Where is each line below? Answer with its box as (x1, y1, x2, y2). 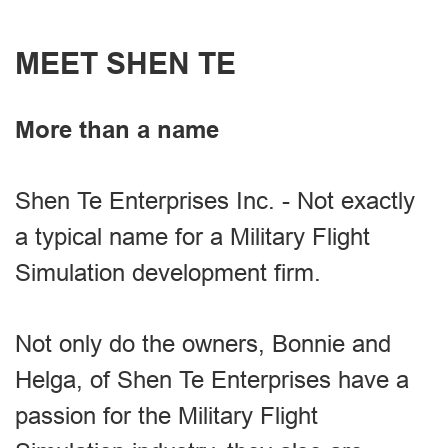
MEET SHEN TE (15, 46, 236, 80)
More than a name (15, 115, 219, 143)
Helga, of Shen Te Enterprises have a (15, 365, 409, 393)
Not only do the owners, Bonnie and (15, 329, 391, 357)
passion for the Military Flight (15, 401, 318, 429)
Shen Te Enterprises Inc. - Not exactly (15, 186, 415, 214)
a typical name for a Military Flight (15, 222, 370, 250)
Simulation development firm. (15, 258, 321, 286)
